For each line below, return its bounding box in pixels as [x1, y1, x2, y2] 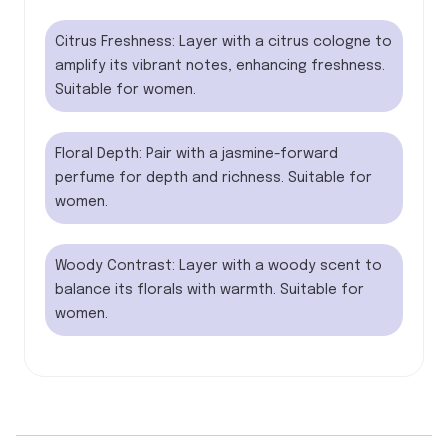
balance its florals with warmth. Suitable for [55, 283, 364, 298]
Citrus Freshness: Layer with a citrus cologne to [55, 35, 392, 50]
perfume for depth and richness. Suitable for [55, 171, 372, 186]
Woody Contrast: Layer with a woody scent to [55, 259, 382, 274]
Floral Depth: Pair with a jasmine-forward [55, 147, 338, 162]
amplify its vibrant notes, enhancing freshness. [55, 59, 385, 74]
